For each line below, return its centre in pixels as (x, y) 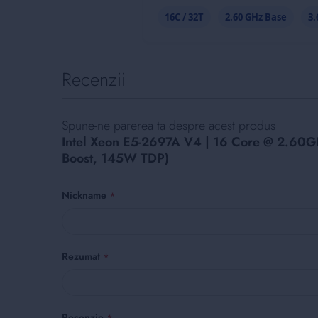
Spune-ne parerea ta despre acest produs (169, 125)
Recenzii (94, 79)
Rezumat (81, 256)
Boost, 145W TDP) (115, 158)
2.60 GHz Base (256, 17)
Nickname (84, 195)
